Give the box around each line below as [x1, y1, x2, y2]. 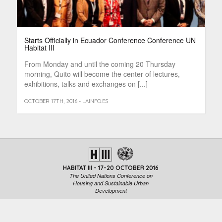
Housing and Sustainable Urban [73, 179, 149, 187]
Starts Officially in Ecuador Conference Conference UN [24, 35, 196, 46]
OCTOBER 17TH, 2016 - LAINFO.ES [24, 98, 108, 105]
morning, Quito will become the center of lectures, [24, 69, 180, 79]
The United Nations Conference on [69, 172, 153, 180]
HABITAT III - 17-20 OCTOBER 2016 [63, 164, 159, 172]
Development [95, 187, 127, 195]
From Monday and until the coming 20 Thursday [24, 59, 175, 69]
